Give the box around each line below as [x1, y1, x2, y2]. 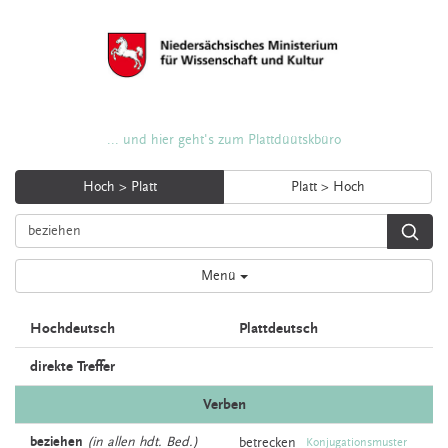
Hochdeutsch [30, 320, 115, 337]
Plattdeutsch [239, 320, 318, 337]
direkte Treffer [30, 358, 115, 375]
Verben [202, 396, 246, 413]
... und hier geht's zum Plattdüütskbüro [107, 132, 341, 148]
